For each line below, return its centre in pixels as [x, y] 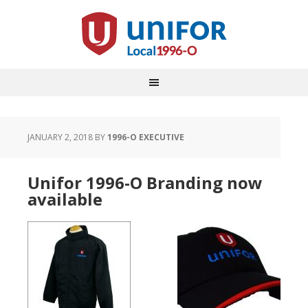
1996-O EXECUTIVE [146, 137]
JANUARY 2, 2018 [60, 137]
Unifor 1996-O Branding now [145, 183]
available [65, 199]
